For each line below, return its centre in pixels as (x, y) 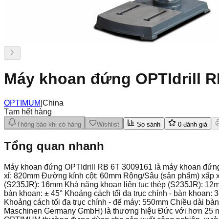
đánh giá (194, 124)
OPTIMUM (22, 103)
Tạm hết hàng (28, 111)
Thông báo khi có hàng (49, 124)
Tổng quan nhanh (54, 146)
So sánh (148, 124)
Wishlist (108, 124)
